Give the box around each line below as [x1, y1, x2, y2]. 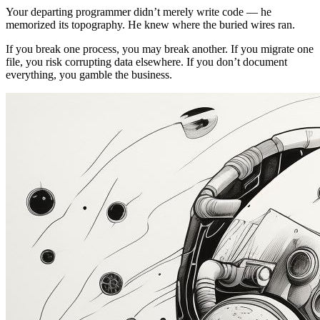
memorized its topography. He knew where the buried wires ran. [6, 19, 295, 31]
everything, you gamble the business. [6, 69, 172, 81]
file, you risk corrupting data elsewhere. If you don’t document [6, 56, 287, 68]
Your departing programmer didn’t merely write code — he [6, 6, 271, 18]
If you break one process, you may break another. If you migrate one [6, 43, 314, 55]
